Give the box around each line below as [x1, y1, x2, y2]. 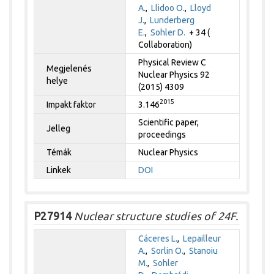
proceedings [138, 129, 187, 139]
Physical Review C [138, 57, 207, 67]
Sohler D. [150, 27, 186, 37]
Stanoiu [189, 245, 218, 256]
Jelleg [46, 123, 71, 133]
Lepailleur [183, 233, 221, 243]
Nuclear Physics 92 [138, 69, 210, 80]
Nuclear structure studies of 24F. [72, 209, 239, 222]
